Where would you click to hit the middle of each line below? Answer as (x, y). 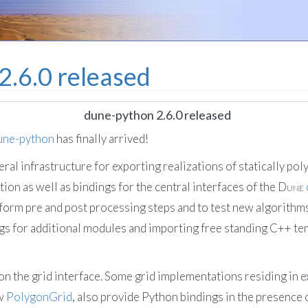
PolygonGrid (39, 297)
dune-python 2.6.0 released (158, 115)
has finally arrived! (101, 139)
